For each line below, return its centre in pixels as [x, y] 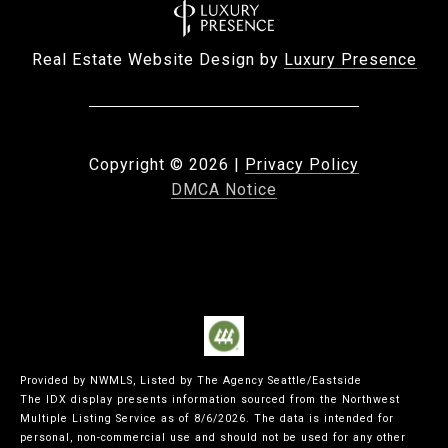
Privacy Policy [302, 165]
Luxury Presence [350, 60]
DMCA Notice [224, 190]
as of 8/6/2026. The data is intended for [275, 419]
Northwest [371, 400]
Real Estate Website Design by [157, 60]
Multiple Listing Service [88, 419]
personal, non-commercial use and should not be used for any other [213, 438]
